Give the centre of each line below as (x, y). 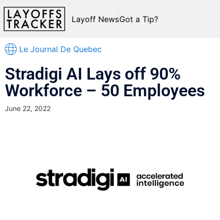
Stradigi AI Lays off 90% (93, 74)
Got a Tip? (139, 19)
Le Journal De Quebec (60, 49)
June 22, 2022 (28, 109)
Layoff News (95, 19)
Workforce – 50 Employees (105, 91)
